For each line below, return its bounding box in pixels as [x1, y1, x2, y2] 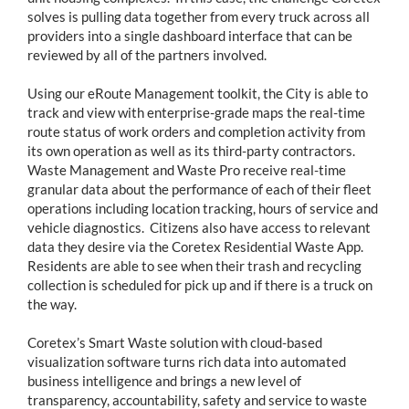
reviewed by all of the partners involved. [27, 46, 267, 63]
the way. [27, 295, 82, 312]
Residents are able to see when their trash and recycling [27, 257, 362, 274]
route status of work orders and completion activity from [27, 122, 365, 140]
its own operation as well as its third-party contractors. [27, 142, 358, 159]
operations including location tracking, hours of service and [27, 199, 378, 216]
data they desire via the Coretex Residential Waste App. [27, 237, 366, 255]
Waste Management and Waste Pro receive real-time [27, 161, 346, 178]
